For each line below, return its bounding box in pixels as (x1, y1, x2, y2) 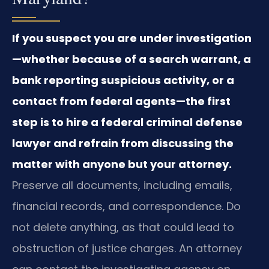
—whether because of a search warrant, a (12, 51, 251, 67)
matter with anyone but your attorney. (12, 156, 232, 172)
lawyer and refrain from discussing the (12, 135, 234, 151)
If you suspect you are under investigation (12, 30, 252, 46)
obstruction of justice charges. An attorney (12, 240, 242, 256)
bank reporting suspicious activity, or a (12, 72, 234, 88)
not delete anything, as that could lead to (12, 219, 234, 235)
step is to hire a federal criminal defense (12, 114, 243, 130)
